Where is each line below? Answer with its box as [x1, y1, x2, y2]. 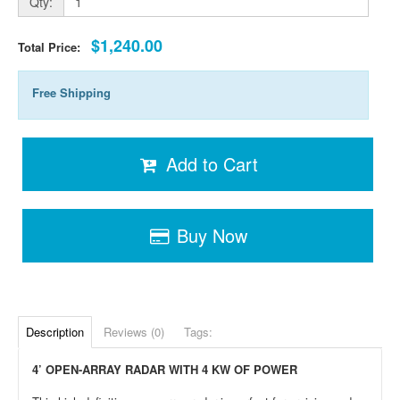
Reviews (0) [104, 322, 164, 340]
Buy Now [176, 221, 247, 248]
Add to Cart [165, 150, 258, 177]
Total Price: [18, 37, 91, 55]
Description [26, 322, 84, 340]
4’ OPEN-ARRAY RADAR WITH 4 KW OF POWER [32, 360, 297, 378]
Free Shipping [32, 83, 111, 101]
